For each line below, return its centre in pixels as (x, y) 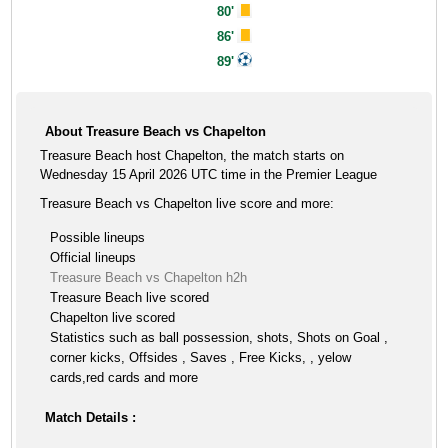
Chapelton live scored (113, 317)
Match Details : (91, 417)
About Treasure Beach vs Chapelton (156, 131)
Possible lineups (98, 237)
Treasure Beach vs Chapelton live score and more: (187, 203)
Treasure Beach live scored (130, 297)
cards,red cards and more (124, 377)
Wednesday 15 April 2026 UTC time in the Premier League (209, 174)
